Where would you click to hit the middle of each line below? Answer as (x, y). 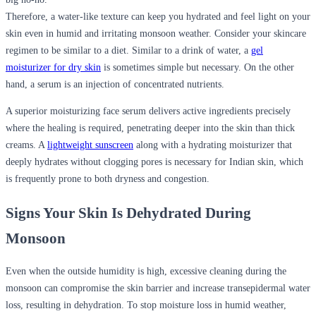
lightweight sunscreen (90, 145)
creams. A (26, 145)
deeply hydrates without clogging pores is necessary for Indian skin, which (154, 162)
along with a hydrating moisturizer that (213, 145)
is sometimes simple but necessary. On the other (197, 68)
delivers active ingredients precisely (218, 111)
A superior (28, 111)
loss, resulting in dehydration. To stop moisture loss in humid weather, (146, 305)
